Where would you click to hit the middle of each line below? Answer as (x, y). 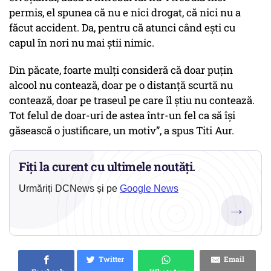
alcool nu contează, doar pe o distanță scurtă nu (121, 85)
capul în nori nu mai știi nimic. (83, 43)
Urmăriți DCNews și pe (69, 189)
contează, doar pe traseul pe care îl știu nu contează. (132, 100)
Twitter (109, 259)
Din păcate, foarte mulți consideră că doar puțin (121, 70)
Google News (149, 189)
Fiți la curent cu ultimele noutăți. (107, 167)
